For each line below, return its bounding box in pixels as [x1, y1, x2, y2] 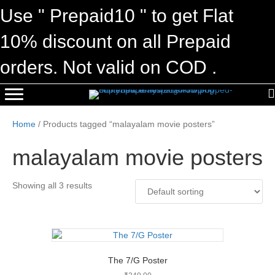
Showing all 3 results [12, 180, 92, 190]
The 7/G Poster [107, 255, 168, 265]
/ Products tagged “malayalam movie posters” [36, 119, 215, 129]
